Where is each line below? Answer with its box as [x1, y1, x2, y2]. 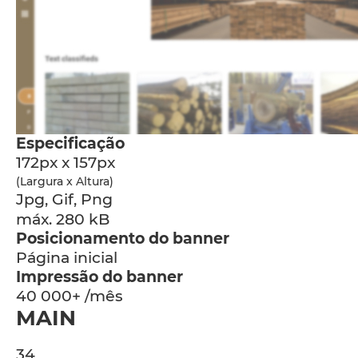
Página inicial [16, 249, 117, 267]
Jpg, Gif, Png [16, 190, 113, 209]
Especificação [16, 134, 125, 153]
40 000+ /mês [16, 287, 123, 305]
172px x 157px [16, 153, 115, 172]
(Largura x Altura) [16, 174, 113, 189]
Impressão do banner [16, 268, 183, 286]
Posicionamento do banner [16, 229, 229, 248]
